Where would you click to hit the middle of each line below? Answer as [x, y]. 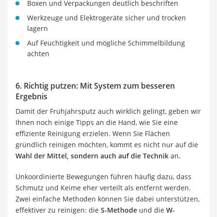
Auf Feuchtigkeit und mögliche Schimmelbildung [106, 43]
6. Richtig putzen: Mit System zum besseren [95, 86]
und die [152, 210]
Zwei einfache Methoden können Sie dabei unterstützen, [108, 199]
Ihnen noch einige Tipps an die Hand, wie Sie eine [97, 123]
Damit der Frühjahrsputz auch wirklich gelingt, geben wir [108, 111]
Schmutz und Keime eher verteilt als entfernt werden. [103, 188]
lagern [38, 29]
